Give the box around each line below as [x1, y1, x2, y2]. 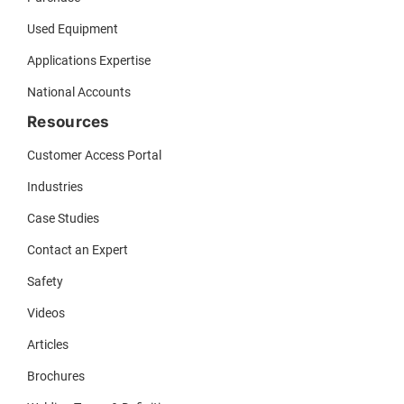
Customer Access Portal [27, 148, 161, 162]
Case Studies [27, 211, 99, 225]
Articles [27, 337, 69, 352]
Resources [27, 113, 110, 131]
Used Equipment [27, 22, 118, 36]
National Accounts [27, 85, 131, 99]
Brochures [27, 369, 85, 383]
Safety [27, 274, 63, 289]
